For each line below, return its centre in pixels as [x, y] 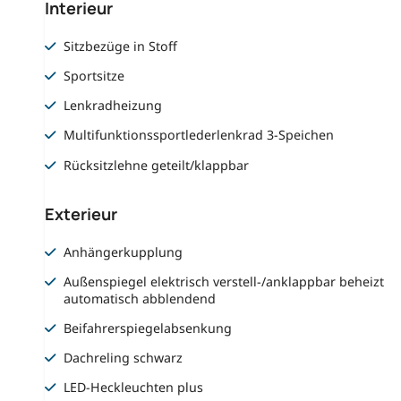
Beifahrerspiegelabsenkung [148, 328]
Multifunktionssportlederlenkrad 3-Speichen [199, 135]
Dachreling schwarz [124, 358]
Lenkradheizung [113, 106]
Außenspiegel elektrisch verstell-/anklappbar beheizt [224, 281]
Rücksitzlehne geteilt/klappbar [157, 165]
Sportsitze [94, 76]
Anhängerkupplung [124, 252]
